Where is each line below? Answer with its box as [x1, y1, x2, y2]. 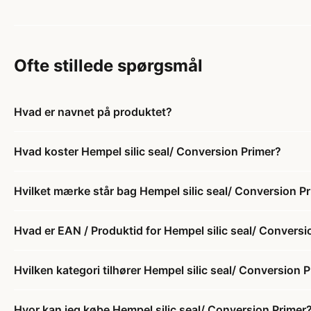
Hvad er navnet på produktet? [14, 105, 172, 119]
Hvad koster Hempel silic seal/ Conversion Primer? [14, 144, 281, 158]
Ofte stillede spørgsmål [14, 56, 203, 76]
